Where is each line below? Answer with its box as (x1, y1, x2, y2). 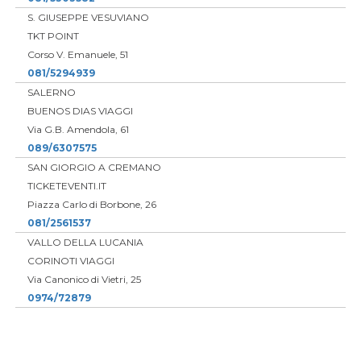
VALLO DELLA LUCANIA (27, 235, 143, 248)
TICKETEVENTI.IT (27, 179, 106, 192)
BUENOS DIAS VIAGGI (27, 104, 133, 117)
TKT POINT (27, 29, 79, 42)
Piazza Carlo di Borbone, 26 (27, 197, 156, 210)
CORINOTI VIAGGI (27, 254, 114, 267)
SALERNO (27, 85, 76, 98)
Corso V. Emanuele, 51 (27, 48, 128, 60)
